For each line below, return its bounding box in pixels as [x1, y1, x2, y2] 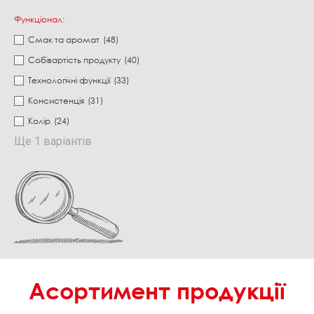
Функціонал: [14, 14, 64, 25]
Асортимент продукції [29, 277, 285, 304]
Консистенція [28, 95, 84, 106]
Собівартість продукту [28, 55, 121, 65]
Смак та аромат [28, 34, 100, 45]
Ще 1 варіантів [14, 135, 92, 148]
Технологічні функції [28, 75, 110, 86]
